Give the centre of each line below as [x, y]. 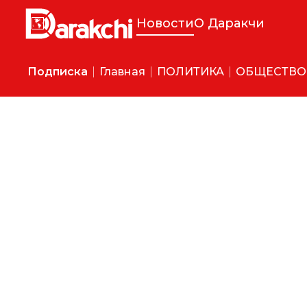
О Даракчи [229, 23]
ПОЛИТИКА [191, 72]
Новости [165, 23]
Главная [122, 72]
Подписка [58, 72]
